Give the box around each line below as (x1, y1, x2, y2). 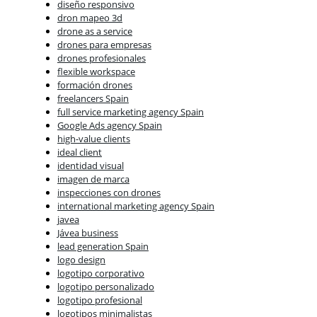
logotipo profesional (57, 294, 142, 307)
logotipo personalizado (57, 280, 154, 294)
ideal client (57, 146, 102, 159)
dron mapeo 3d (57, 11, 122, 25)
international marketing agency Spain (57, 200, 214, 213)
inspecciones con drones (57, 186, 161, 200)
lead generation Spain (57, 240, 149, 253)
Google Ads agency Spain (57, 119, 162, 132)
